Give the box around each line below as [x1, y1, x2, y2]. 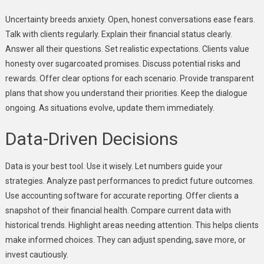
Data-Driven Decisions [5, 128, 178, 149]
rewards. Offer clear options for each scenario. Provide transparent [5, 73, 254, 83]
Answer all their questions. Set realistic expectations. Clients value [5, 44, 249, 54]
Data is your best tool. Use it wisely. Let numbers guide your [5, 161, 223, 171]
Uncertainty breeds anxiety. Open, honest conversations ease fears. [5, 14, 255, 24]
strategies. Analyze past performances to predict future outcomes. [5, 176, 255, 186]
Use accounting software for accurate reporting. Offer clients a [5, 190, 239, 200]
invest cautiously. [5, 249, 68, 259]
